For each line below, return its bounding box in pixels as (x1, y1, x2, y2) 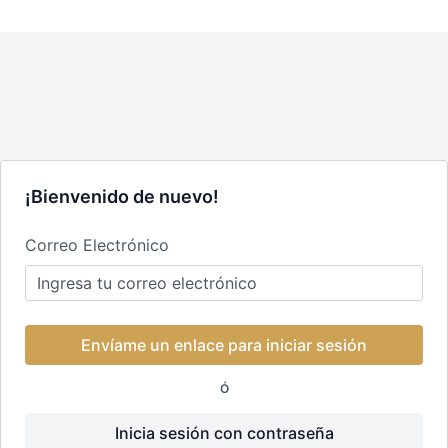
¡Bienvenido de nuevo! (25, 186, 219, 207)
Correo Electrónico (25, 235, 169, 255)
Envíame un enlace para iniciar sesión (81, 335, 367, 355)
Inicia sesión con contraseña (114, 423, 334, 443)
